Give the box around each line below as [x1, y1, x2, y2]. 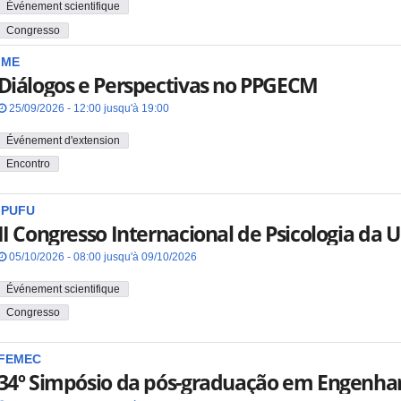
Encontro [5, 158, 50, 171]
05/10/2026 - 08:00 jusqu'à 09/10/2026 [5, 250, 197, 263]
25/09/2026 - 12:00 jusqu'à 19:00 [5, 101, 169, 115]
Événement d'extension [5, 133, 120, 147]
